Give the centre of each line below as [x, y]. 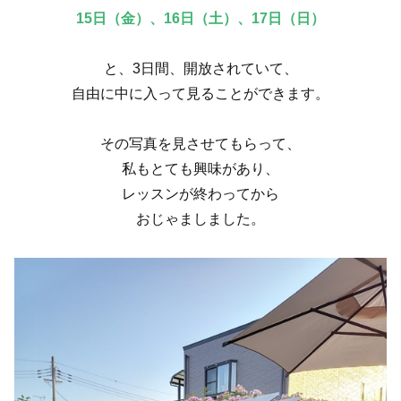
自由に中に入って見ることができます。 [200, 94]
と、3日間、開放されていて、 [200, 68]
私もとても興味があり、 [200, 169]
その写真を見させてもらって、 [200, 144]
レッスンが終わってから [200, 194]
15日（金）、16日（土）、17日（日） [200, 18]
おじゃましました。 [200, 219]
